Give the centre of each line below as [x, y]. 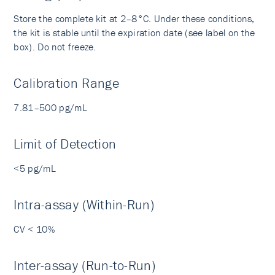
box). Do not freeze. [55, 47]
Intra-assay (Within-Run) [84, 205]
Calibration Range [66, 83]
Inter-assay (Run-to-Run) [85, 265]
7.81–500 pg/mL [50, 107]
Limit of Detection [65, 144]
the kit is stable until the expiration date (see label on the [134, 33]
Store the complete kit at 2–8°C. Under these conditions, [134, 18]
